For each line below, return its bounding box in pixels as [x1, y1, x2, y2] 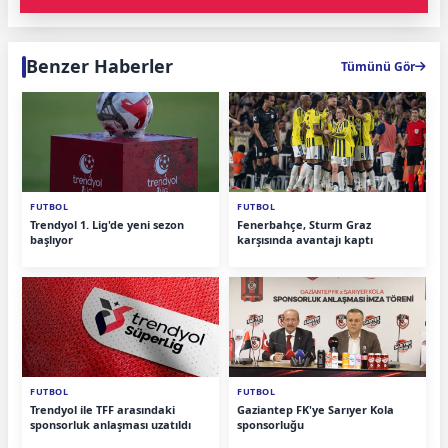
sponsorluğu [237, 416, 304, 432]
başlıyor [30, 231, 73, 247]
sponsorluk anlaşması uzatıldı [30, 416, 191, 432]
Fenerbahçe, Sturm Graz [237, 216, 371, 232]
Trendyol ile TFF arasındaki [30, 401, 175, 417]
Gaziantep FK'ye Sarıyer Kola [237, 401, 394, 417]
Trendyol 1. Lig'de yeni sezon [30, 216, 184, 232]
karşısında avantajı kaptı [237, 231, 373, 247]
